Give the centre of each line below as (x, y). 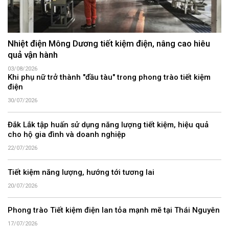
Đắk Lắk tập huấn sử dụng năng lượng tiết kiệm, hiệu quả (108, 125)
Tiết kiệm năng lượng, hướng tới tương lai (81, 173)
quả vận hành (33, 55)
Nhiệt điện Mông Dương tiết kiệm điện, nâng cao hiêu (109, 44)
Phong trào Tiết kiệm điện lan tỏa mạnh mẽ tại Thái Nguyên (114, 210)
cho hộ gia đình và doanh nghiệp (67, 135)
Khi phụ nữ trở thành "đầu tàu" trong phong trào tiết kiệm (109, 77)
